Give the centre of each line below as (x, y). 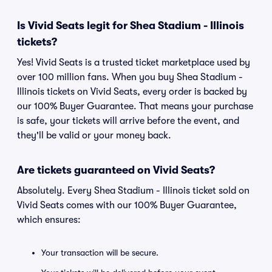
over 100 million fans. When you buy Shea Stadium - (130, 77)
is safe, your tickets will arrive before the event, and (128, 121)
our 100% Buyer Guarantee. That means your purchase (135, 106)
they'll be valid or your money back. (94, 135)
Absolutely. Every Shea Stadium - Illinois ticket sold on (133, 191)
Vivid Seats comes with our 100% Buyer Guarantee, (127, 205)
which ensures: (49, 220)
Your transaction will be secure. (100, 253)
